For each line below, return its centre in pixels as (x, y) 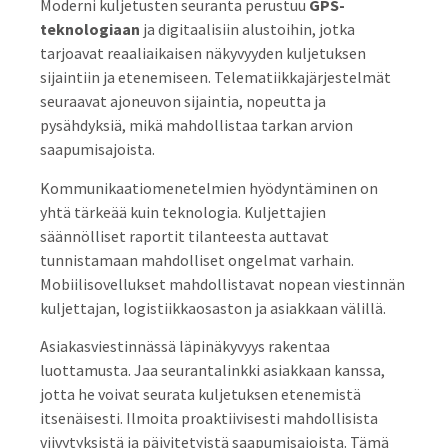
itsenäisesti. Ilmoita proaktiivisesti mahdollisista (209, 418)
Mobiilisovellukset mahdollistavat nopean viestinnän (222, 283)
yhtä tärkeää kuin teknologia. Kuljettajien (183, 211)
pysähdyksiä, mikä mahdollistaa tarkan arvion (196, 125)
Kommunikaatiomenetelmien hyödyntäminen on (209, 187)
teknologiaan (90, 29)
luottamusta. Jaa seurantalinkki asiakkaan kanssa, (212, 370)
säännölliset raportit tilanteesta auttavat (184, 235)
